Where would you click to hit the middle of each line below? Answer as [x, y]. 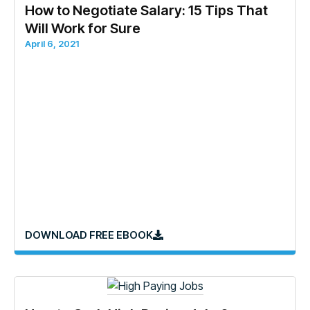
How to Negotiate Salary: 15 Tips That [146, 11]
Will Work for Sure [83, 29]
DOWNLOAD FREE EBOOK [89, 235]
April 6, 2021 [52, 44]
